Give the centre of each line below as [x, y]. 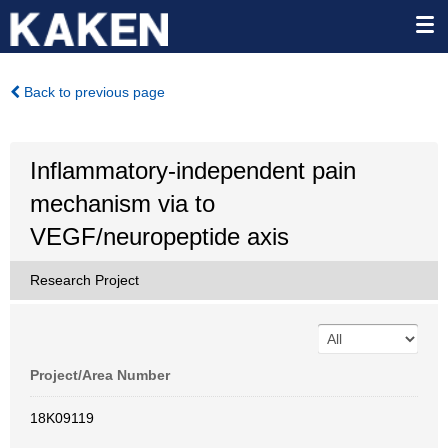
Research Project [84, 280]
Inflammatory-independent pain [193, 170]
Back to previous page [92, 92]
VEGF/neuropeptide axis [159, 236]
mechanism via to [122, 203]
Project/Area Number [100, 375]
